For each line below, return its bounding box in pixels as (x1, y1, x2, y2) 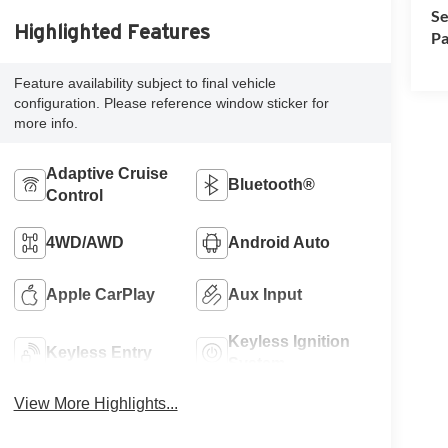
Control (45, 186, 103, 204)
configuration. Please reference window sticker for (13, 94, 329, 111)
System (228, 354, 286, 372)
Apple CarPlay (45, 285, 155, 303)
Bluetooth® (228, 175, 316, 193)
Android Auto (228, 233, 331, 251)
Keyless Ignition (228, 332, 351, 350)
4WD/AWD (45, 233, 124, 251)
